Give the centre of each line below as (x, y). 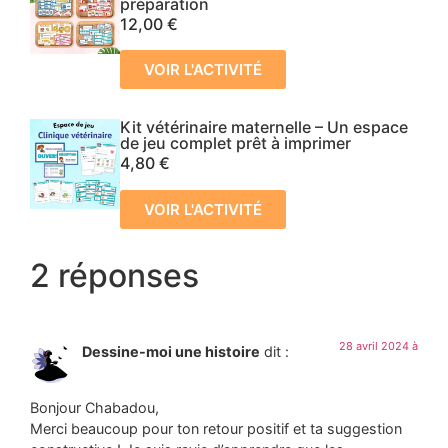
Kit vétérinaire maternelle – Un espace (264, 127)
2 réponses (114, 275)
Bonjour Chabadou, (94, 407)
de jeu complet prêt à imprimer (235, 143)
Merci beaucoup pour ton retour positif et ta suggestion (216, 428)
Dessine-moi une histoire (171, 351)
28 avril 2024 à (378, 345)
